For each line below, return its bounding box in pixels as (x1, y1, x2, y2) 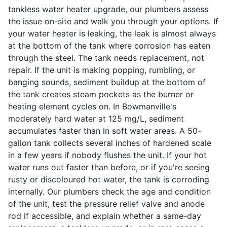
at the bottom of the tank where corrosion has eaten (8, 40, 210, 51)
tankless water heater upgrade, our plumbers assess (8, 4, 208, 14)
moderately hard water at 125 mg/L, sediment (8, 113, 184, 124)
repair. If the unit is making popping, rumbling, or (8, 64, 195, 75)
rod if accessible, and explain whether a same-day (8, 210, 201, 221)
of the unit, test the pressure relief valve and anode (8, 198, 205, 209)
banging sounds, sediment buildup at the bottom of (8, 77, 206, 87)
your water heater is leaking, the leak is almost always (8, 28, 216, 39)
